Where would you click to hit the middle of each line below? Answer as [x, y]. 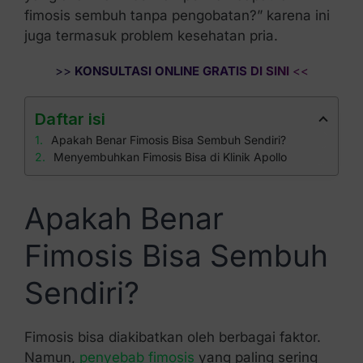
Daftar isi [70, 119]
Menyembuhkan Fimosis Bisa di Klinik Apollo [170, 157]
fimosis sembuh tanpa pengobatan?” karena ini [177, 15]
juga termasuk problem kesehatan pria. [151, 36]
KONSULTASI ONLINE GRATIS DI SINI [180, 71]
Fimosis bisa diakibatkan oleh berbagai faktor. [172, 337]
